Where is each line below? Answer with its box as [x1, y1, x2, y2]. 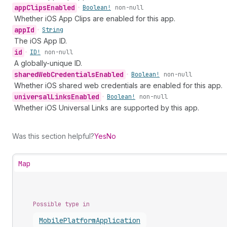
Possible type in [33, 200, 90, 208]
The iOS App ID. [14, 36, 67, 45]
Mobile [39, 216, 63, 225]
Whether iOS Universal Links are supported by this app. [14, 103, 199, 112]
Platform [63, 216, 96, 225]
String [42, 26, 63, 34]
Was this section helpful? [12, 132, 94, 140]
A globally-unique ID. [14, 59, 82, 67]
